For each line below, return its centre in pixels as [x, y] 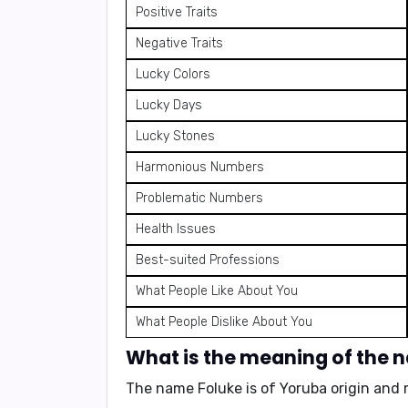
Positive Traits [177, 12]
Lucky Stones [175, 136]
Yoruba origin [325, 388]
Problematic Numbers [199, 198]
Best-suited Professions [208, 260]
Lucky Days [169, 105]
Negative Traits [179, 43]
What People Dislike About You [224, 322]
